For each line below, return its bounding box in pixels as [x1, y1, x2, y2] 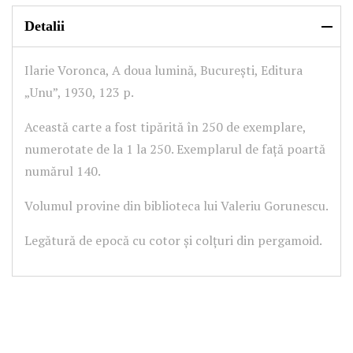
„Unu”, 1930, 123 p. [24, 84, 134, 101]
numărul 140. [24, 162, 101, 180]
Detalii [24, 18, 65, 34]
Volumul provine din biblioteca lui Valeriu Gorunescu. [24, 197, 329, 214]
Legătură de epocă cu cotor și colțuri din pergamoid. [24, 232, 322, 249]
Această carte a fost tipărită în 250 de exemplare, [24, 118, 306, 136]
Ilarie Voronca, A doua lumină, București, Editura [24, 61, 303, 79]
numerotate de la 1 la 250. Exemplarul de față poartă [24, 140, 325, 158]
